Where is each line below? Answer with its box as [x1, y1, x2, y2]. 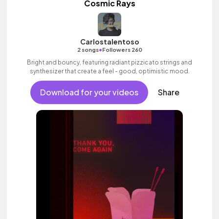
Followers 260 [102, 46, 142, 53]
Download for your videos [40, 87, 138, 97]
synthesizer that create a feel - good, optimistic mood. [29, 67, 190, 75]
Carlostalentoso [80, 37, 139, 46]
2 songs [77, 46, 99, 53]
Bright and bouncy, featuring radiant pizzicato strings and [27, 59, 192, 66]
